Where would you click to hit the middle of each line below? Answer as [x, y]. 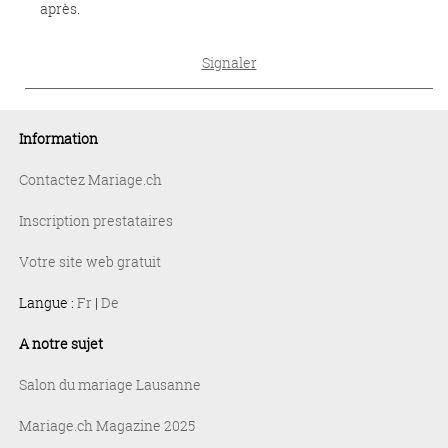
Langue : [48, 302]
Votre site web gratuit [90, 261]
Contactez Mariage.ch [90, 179]
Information [58, 138]
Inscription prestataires [96, 220]
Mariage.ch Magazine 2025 [107, 425]
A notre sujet [61, 343]
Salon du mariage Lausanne [110, 384]
